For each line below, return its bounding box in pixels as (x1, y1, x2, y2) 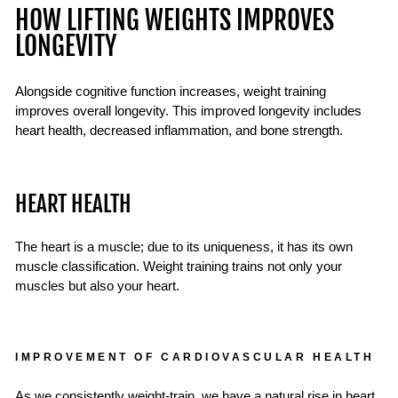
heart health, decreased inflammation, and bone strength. (15, 123, 343, 138)
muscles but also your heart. (15, 278, 179, 293)
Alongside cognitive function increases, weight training (15, 84, 326, 99)
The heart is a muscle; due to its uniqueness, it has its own (15, 239, 353, 254)
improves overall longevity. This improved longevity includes (15, 103, 362, 118)
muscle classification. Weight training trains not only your (15, 259, 342, 274)
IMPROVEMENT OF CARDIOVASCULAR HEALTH (15, 350, 375, 362)
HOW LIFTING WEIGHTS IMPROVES (15, 4, 334, 36)
